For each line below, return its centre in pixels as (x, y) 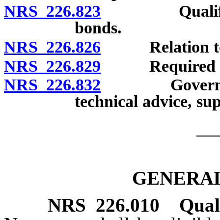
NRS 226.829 (52, 66)
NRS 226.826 (52, 47)
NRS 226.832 (52, 85)
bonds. (98, 28)
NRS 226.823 (52, 11)
